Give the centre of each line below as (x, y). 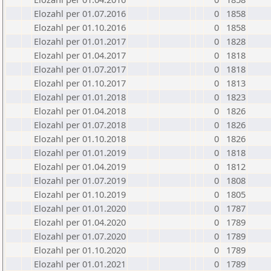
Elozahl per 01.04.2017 (80, 55)
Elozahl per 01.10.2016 (80, 27)
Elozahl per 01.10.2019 (80, 194)
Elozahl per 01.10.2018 (80, 139)
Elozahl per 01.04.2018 (80, 111)
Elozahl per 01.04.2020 (80, 222)
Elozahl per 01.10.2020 (80, 250)
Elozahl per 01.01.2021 (80, 264)
